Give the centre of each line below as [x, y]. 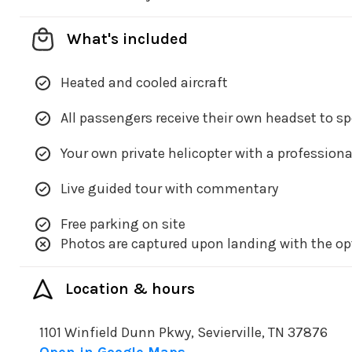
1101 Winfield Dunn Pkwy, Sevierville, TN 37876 [183, 333]
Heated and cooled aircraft [144, 83]
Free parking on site [123, 224]
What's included [127, 39]
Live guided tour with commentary [169, 189]
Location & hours [130, 289]
